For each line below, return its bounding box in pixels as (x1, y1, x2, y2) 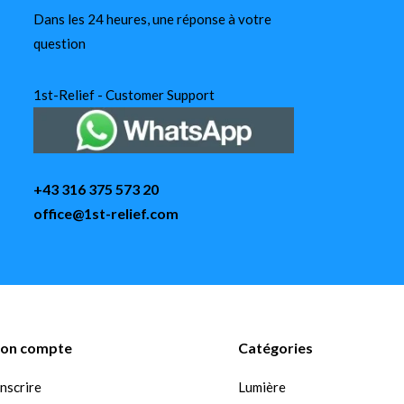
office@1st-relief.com (32, 204, 179, 222)
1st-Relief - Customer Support (32, 87, 215, 103)
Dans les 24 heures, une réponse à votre (32, 11, 271, 27)
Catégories (237, 338, 313, 356)
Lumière (237, 378, 286, 395)
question (32, 35, 86, 51)
